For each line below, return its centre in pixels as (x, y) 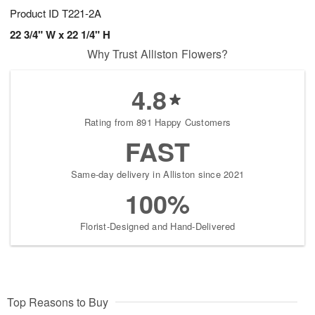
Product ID (36, 13)
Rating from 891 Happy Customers (157, 122)
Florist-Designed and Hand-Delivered (157, 226)
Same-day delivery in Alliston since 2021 (157, 174)
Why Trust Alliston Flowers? (157, 53)
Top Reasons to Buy (58, 302)
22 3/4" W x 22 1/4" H (60, 34)
